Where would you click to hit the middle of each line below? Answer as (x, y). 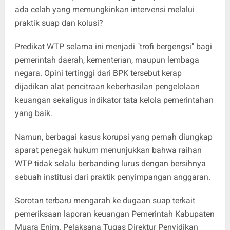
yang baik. (33, 113)
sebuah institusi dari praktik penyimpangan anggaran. (112, 177)
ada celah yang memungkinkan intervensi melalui (104, 9)
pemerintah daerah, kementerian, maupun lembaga (107, 60)
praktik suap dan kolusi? (59, 23)
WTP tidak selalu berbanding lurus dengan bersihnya (110, 163)
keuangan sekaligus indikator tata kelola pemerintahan (114, 100)
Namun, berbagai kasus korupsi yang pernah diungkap (113, 137)
